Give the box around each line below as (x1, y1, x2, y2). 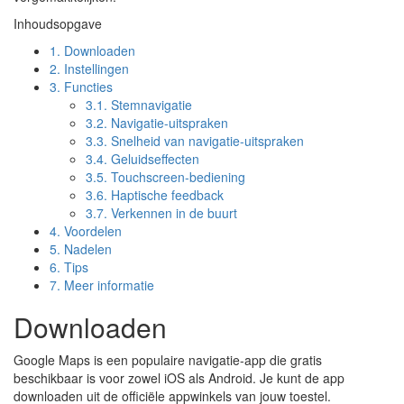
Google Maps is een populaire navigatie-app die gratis (14, 351, 322, 369)
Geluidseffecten (107, 150, 199, 168)
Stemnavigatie (107, 96, 192, 114)
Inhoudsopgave (14, 14, 102, 32)
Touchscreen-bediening (107, 168, 245, 186)
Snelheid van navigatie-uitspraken (107, 132, 304, 150)
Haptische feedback (107, 186, 224, 204)
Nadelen (60, 240, 112, 258)
